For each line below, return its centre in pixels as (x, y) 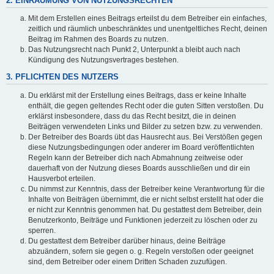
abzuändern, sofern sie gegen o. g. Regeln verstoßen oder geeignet (141, 251)
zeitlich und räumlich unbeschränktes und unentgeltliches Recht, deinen (148, 29)
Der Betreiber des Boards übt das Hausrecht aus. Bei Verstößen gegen (145, 137)
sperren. (42, 230)
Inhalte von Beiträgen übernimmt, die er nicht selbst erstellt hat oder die (146, 199)
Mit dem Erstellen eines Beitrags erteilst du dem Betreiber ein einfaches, (147, 19)
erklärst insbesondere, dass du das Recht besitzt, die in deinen (132, 116)
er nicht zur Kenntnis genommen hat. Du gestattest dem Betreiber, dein (145, 209)
